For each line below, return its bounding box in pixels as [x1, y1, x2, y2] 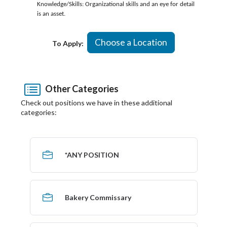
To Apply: [52, 39, 84, 48]
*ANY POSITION [64, 150, 119, 159]
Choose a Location [95, 37, 167, 48]
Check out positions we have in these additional [21, 98, 172, 107]
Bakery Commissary [64, 193, 131, 202]
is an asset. [37, 11, 66, 18]
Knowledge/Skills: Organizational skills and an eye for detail [37, 1, 195, 8]
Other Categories [42, 83, 119, 94]
